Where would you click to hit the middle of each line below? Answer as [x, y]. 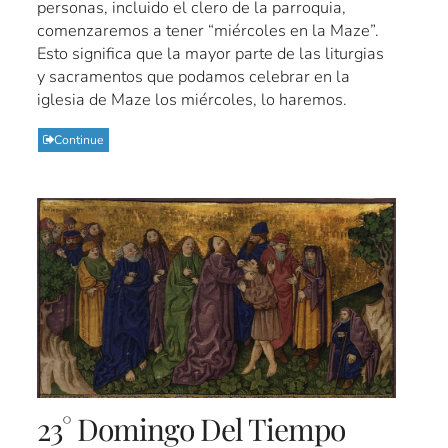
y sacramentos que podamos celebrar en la [194, 77]
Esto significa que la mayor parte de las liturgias [211, 54]
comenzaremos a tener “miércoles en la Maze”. [208, 31]
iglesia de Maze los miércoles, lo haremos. [192, 100]
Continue [79, 140]
